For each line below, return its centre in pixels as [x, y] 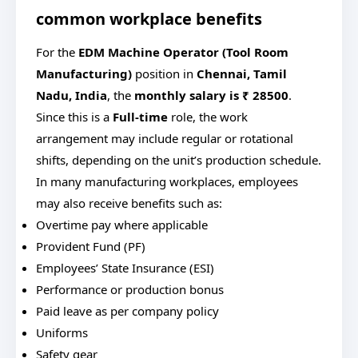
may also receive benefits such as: [129, 203]
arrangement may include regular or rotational [165, 138]
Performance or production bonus [130, 289]
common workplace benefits [149, 19]
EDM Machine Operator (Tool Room [183, 52]
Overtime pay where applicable [122, 225]
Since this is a [74, 117]
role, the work [208, 117]
